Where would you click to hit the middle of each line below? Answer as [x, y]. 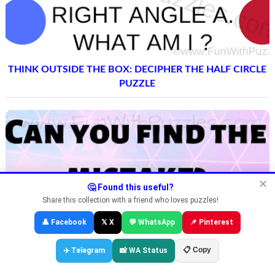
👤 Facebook [64, 222]
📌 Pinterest [211, 222]
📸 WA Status [144, 250]
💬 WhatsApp [152, 222]
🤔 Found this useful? [130, 187]
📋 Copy [197, 250]
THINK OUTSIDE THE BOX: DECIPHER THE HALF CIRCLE [137, 70]
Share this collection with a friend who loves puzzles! [130, 200]
